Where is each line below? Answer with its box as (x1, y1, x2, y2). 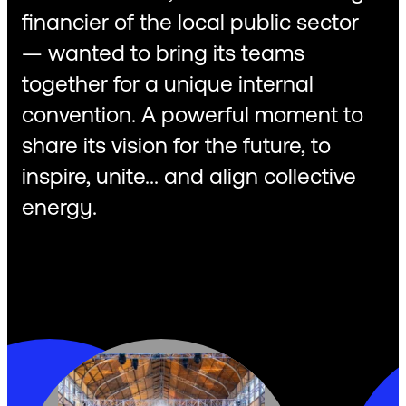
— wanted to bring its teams (22, 40, 304, 66)
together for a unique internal (22, 71, 314, 97)
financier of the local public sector (22, 9, 359, 35)
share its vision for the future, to (22, 132, 331, 159)
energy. (22, 194, 97, 220)
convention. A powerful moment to (22, 101, 363, 128)
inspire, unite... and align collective (22, 163, 356, 189)
